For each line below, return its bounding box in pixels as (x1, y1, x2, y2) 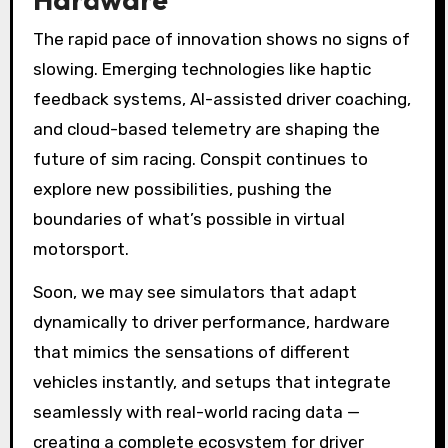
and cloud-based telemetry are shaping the (32, 119, 380, 140)
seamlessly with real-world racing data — (32, 402, 360, 423)
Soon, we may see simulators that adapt (32, 282, 357, 303)
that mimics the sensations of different (32, 342, 350, 363)
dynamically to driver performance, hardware (32, 312, 390, 333)
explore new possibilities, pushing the (32, 179, 332, 200)
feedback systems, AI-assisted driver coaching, (32, 89, 411, 110)
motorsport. (32, 239, 129, 260)
